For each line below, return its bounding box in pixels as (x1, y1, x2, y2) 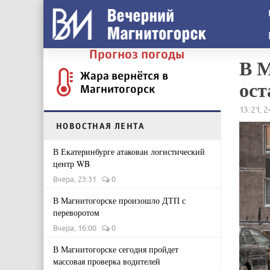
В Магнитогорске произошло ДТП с (53, 195, 186, 206)
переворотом (53, 207, 99, 218)
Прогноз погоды (89, 46, 184, 61)
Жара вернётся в (80, 69, 168, 82)
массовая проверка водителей (53, 256, 160, 267)
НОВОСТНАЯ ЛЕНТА (56, 121, 145, 131)
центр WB (53, 158, 90, 169)
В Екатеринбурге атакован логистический (53, 146, 205, 157)
